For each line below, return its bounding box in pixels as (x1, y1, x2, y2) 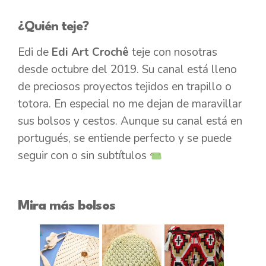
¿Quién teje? (18, 20, 92, 34)
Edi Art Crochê (52, 45, 129, 61)
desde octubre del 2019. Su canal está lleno (18, 62, 237, 78)
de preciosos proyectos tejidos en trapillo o (18, 79, 232, 95)
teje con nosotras (129, 45, 217, 61)
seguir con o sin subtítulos (18, 148, 150, 164)
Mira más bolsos (18, 199, 115, 213)
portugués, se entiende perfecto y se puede (18, 131, 232, 147)
